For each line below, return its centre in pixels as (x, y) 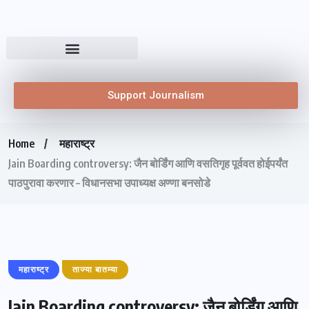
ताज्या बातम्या (95, 270)
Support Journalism (156, 95)
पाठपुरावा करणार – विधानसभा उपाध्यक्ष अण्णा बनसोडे (109, 183)
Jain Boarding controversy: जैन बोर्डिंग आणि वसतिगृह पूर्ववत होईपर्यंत (148, 163)
